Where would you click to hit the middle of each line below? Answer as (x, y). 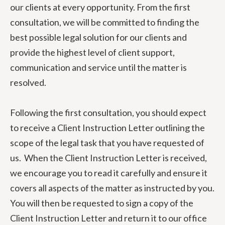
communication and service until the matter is (98, 67)
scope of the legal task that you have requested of (107, 143)
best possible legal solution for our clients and (98, 37)
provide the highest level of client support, (92, 52)
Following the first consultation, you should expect (108, 113)
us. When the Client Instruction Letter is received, (108, 158)
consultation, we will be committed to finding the (105, 22)
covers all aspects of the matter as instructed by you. (112, 188)
